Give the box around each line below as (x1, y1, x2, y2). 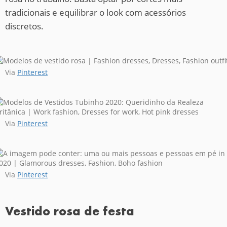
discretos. (5, 20, 44, 32)
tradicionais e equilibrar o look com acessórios (5, 6, 186, 18)
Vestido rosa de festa (5, 204, 134, 219)
